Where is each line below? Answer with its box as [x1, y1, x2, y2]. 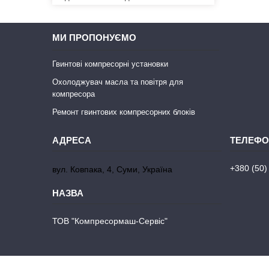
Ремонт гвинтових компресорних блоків [52, 107, 196, 116]
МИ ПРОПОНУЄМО [52, 32, 137, 43]
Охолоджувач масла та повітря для [52, 77, 184, 86]
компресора [52, 89, 95, 98]
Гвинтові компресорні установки [52, 59, 169, 68]
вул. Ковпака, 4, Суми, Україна [52, 164, 173, 174]
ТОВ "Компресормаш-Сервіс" [52, 216, 168, 226]
